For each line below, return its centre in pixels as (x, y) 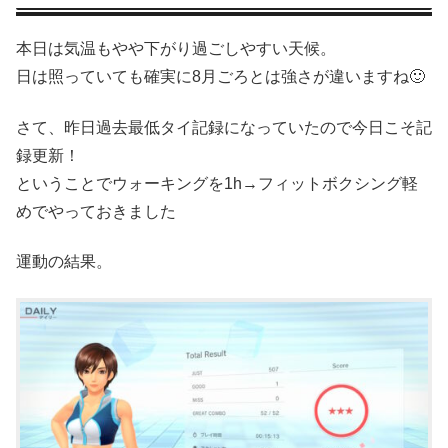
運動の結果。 (64, 261)
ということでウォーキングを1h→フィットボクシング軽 (217, 183)
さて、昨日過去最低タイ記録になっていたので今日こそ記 (224, 127)
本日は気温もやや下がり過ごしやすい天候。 (176, 49)
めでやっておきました (96, 211)
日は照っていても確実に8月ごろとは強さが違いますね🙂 (220, 77)
